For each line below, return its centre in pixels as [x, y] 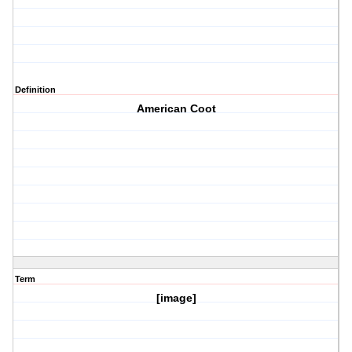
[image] [176, 298]
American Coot [176, 109]
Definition [35, 90]
